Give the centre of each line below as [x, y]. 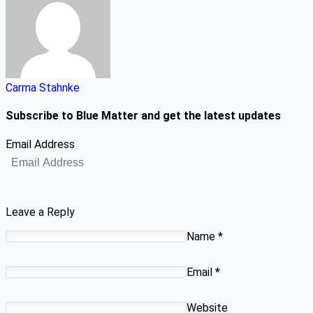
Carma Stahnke [43, 88]
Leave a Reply [40, 212]
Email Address [40, 144]
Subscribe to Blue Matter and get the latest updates [143, 116]
